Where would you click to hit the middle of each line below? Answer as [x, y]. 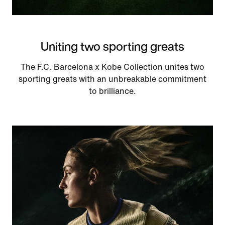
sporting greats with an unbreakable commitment [112, 79]
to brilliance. [112, 91]
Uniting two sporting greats [112, 46]
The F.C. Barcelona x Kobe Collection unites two [112, 67]
